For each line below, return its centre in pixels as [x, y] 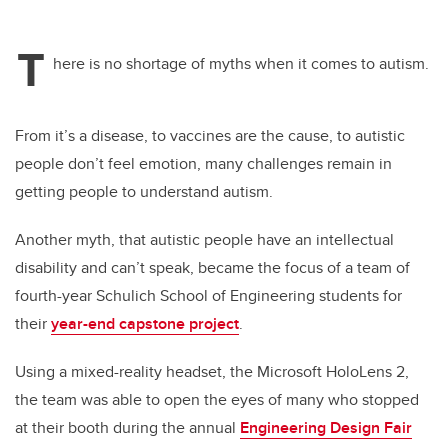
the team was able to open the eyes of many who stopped [217, 400]
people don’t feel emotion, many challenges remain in [203, 164]
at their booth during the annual [127, 428]
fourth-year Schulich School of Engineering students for [208, 296]
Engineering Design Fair [326, 428]
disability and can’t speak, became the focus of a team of [212, 268]
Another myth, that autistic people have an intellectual [204, 240]
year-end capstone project [145, 324]
